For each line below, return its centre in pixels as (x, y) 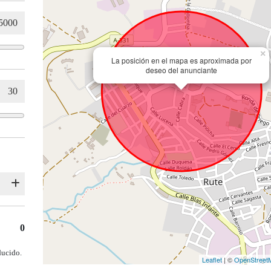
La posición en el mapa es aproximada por (181, 60)
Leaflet (212, 260)
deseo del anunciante (181, 70)
